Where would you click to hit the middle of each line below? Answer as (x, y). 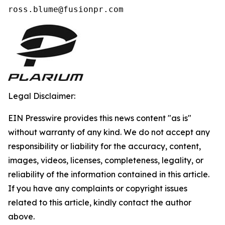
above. (21, 216)
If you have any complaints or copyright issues (98, 188)
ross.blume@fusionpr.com (68, 9)
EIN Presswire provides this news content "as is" (100, 118)
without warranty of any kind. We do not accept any (109, 132)
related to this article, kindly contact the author (100, 202)
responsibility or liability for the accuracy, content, (104, 146)
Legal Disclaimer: (42, 96)
